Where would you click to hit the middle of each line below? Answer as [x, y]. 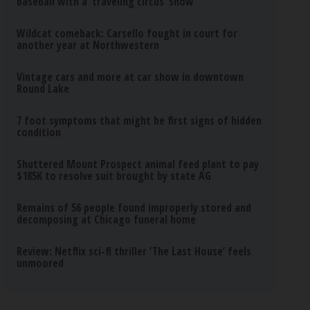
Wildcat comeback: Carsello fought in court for [127, 33]
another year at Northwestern [88, 45]
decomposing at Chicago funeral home [107, 219]
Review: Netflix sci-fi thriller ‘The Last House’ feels [134, 251]
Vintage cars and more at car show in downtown [130, 77]
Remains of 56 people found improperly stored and [134, 208]
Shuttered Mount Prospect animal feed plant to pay [138, 164]
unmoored [40, 263]
